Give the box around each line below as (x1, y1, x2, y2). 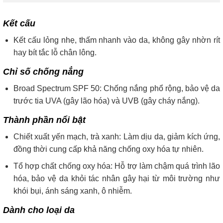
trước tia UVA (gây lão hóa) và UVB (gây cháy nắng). (13, 96, 200, 105)
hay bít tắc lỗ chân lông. (13, 48, 97, 57)
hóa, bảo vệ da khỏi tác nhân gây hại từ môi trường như (13, 174, 220, 183)
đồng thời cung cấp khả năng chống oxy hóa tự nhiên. (13, 144, 204, 153)
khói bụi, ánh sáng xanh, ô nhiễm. (13, 187, 132, 196)
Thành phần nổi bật (3, 114, 86, 125)
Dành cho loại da (3, 205, 75, 216)
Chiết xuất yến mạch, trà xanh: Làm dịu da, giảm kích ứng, (13, 132, 220, 141)
